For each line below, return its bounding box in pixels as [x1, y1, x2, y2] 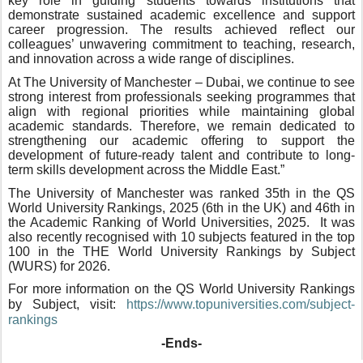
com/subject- [282, 297, 355, 312]
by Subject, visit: [8, 297, 126, 312]
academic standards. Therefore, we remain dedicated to [8, 118, 355, 133]
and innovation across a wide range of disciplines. [8, 52, 294, 66]
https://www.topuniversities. [126, 297, 282, 312]
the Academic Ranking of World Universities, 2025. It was [8, 215, 355, 229]
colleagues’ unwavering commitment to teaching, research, [8, 37, 355, 52]
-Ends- [161, 335, 202, 350]
